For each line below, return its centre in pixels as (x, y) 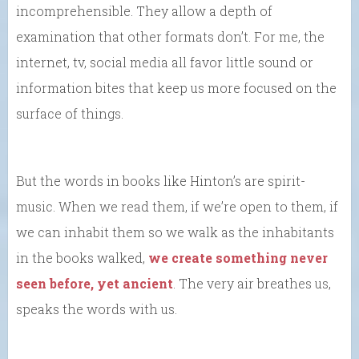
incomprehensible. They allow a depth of (144, 10)
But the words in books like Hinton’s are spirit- (161, 180)
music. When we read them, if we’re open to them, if (177, 206)
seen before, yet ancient (95, 283)
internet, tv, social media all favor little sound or (165, 62)
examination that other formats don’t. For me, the (170, 36)
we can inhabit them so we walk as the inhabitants (175, 232)
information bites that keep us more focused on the (176, 87)
